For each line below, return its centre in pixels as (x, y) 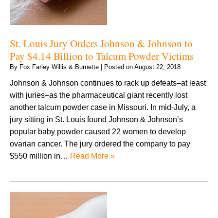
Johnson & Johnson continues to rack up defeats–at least (108, 83)
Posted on (119, 67)
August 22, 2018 (157, 67)
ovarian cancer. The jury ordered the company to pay (100, 144)
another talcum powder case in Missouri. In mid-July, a (103, 107)
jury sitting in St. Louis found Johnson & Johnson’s (96, 119)
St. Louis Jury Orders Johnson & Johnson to (101, 43)
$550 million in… (40, 156)
